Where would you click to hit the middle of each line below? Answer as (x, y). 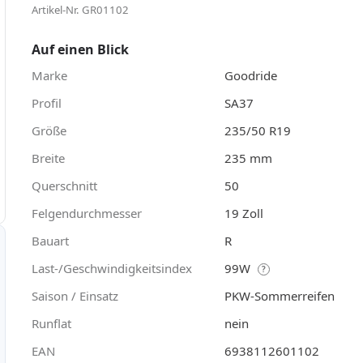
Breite (48, 158)
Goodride (251, 75)
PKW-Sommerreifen (280, 295)
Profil (47, 102)
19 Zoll (244, 213)
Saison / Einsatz (75, 295)
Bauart (50, 240)
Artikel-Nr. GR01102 (80, 9)
